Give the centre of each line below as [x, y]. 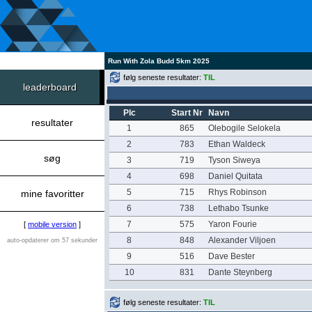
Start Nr [187, 113]
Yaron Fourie [232, 224]
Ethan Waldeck [236, 144]
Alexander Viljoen [242, 240]
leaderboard [50, 87]
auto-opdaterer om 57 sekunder [52, 240]
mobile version [52, 224]
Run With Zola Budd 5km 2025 [159, 61]
